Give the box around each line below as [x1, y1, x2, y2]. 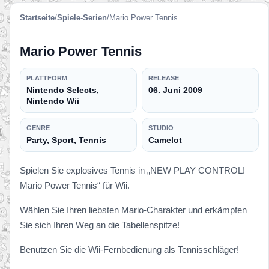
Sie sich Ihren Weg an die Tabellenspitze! [20, 219, 180, 230]
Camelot [148, 134, 182, 145]
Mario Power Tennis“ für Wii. [20, 180, 130, 190]
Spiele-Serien [57, 13, 107, 22]
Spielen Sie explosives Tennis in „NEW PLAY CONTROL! [20, 165, 245, 175]
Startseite [20, 13, 55, 22]
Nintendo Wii [26, 95, 79, 106]
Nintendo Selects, [26, 85, 99, 95]
